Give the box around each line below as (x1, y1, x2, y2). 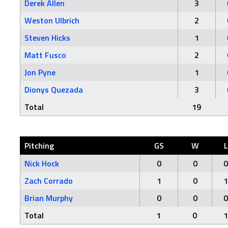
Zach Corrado (24, 175, 73, 187)
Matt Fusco (24, 49, 66, 61)
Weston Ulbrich (24, 14, 79, 26)
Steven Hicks (24, 32, 70, 44)
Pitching (24, 139, 54, 152)
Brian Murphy (24, 192, 73, 204)
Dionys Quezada (24, 83, 83, 96)
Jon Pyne (24, 66, 55, 78)
